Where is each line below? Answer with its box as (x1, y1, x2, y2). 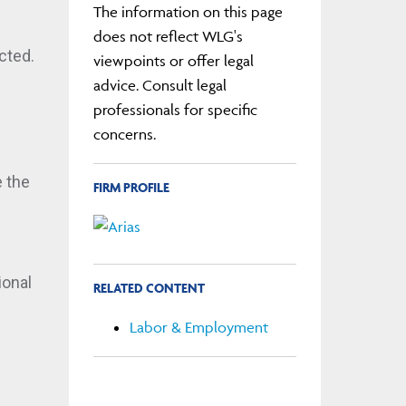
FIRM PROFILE (92, 178, 169, 196)
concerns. (92, 124, 156, 143)
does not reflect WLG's (92, 26, 243, 45)
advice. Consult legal (92, 75, 227, 94)
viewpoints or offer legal (92, 51, 254, 70)
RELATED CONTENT (92, 279, 205, 297)
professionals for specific (92, 100, 257, 119)
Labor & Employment (129, 317, 268, 336)
